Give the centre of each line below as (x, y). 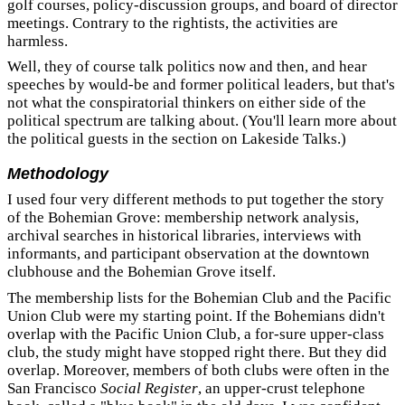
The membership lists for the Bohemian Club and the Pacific (199, 297)
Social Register (149, 388)
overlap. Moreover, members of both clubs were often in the (198, 370)
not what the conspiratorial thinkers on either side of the (187, 103)
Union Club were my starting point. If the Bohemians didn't (196, 316)
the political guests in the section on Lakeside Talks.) (177, 139)
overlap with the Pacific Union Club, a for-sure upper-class (196, 334)
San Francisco (54, 388)
